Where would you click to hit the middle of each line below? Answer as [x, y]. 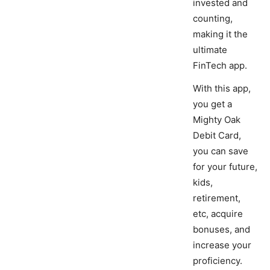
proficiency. [218, 261]
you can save [221, 151]
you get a [212, 104]
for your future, [225, 167]
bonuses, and [221, 230]
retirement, [217, 198]
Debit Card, [217, 136]
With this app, [222, 89]
